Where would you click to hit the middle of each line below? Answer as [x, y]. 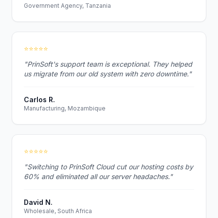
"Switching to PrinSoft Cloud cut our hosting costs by [109, 167]
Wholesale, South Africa [58, 211]
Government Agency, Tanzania [67, 6]
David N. [38, 202]
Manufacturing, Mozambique [65, 108]
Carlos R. [39, 100]
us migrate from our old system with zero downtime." [108, 74]
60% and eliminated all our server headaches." [98, 176]
